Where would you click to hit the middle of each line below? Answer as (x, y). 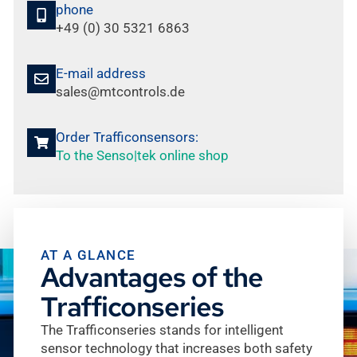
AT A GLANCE (88, 255)
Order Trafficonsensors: (127, 137)
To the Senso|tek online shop (142, 156)
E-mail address (101, 74)
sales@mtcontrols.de (120, 92)
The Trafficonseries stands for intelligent (162, 330)
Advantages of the (152, 277)
